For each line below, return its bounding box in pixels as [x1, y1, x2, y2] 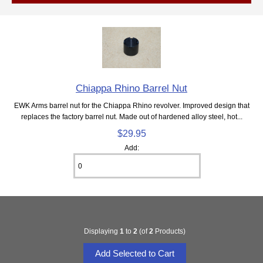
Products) [153, 227, 186, 235]
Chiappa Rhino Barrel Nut [76, 82, 187, 94]
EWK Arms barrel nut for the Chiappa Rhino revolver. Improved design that [14, 101, 249, 109]
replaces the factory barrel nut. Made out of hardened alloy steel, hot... [21, 112, 242, 120]
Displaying [83, 227, 120, 235]
